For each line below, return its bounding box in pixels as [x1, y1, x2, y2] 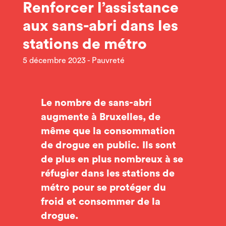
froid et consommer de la [40, 197, 160, 207]
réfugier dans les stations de [40, 168, 175, 179]
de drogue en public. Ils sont [40, 140, 176, 150]
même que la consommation [40, 126, 175, 136]
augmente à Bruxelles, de [40, 112, 160, 122]
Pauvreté [91, 56, 125, 65]
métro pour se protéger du [40, 183, 166, 193]
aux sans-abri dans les [22, 19, 178, 34]
